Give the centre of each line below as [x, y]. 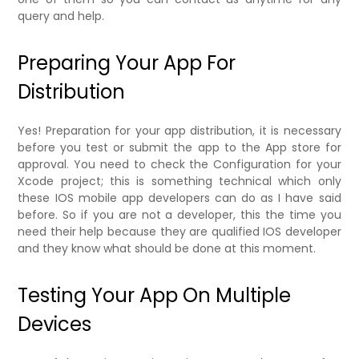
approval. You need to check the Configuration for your [179, 164]
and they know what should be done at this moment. [167, 248]
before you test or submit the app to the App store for [179, 147]
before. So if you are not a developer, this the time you [179, 214]
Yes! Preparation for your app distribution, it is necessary [179, 130]
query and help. [61, 16]
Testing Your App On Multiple [155, 295]
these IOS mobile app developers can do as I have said [179, 198]
